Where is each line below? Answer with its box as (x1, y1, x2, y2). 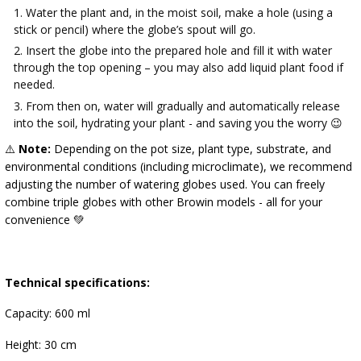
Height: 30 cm (4, 337, 77, 353)
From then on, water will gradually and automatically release (25, 98, 340, 114)
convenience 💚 (4, 212, 85, 228)
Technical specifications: (4, 274, 150, 290)
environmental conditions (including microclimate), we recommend (4, 159, 352, 175)
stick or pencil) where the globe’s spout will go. (13, 21, 255, 37)
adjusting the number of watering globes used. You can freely (4, 176, 325, 193)
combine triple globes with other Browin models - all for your (4, 194, 322, 210)
